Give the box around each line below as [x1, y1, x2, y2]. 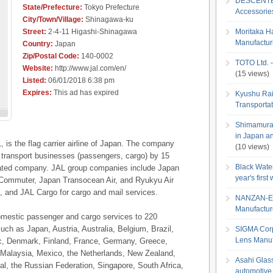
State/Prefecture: [23, 2, 82, 12]
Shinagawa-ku [83, 15, 133, 24]
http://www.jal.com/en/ [53, 63, 126, 73]
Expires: [23, 88, 52, 97]
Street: [23, 27, 46, 36]
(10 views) [235, 142, 269, 151]
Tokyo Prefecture [82, 2, 140, 12]
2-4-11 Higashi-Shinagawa [46, 27, 137, 36]
